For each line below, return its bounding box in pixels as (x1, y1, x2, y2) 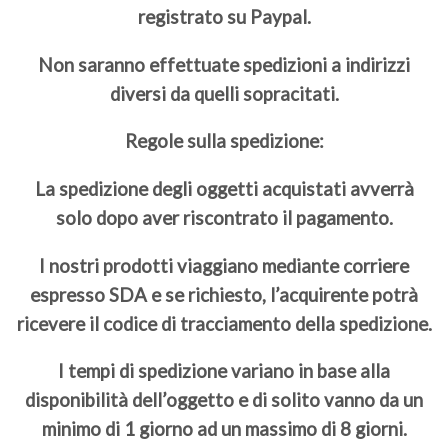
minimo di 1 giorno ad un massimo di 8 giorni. (41, 418, 407, 441)
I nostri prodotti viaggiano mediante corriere (39, 254, 409, 277)
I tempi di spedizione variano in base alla (58, 360, 390, 383)
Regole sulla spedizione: (124, 130, 324, 153)
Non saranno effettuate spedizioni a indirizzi (38, 53, 410, 76)
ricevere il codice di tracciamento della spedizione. (16, 312, 432, 335)
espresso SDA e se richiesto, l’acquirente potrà (30, 283, 418, 306)
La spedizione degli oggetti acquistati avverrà (34, 177, 414, 200)
